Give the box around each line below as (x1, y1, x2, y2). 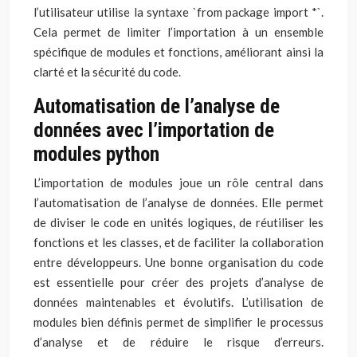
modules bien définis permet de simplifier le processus (33, 315, 324, 329)
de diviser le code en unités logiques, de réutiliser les (33, 215, 324, 229)
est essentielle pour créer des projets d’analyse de (33, 275, 324, 289)
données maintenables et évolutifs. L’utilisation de (33, 295, 324, 309)
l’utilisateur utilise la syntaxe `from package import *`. (33, 5, 324, 19)
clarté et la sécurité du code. (33, 65, 181, 79)
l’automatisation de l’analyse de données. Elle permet (33, 195, 324, 210)
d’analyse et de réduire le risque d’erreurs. (33, 335, 324, 349)
